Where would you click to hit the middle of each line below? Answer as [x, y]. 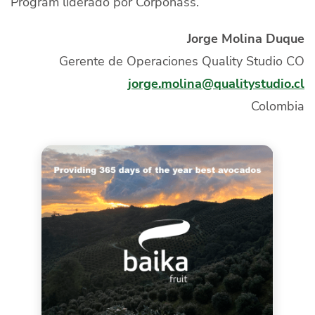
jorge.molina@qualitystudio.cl [216, 83]
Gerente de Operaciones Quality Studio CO [182, 60]
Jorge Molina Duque [246, 38]
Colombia [278, 105]
